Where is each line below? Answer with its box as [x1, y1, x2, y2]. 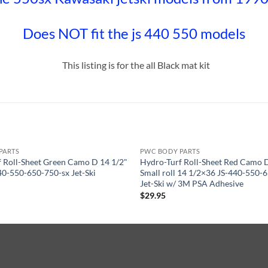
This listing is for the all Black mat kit [58, 59, 210, 71]
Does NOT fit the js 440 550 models [23, 24, 245, 42]
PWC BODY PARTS [139, 147, 200, 156]
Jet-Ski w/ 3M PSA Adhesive [139, 178, 243, 189]
